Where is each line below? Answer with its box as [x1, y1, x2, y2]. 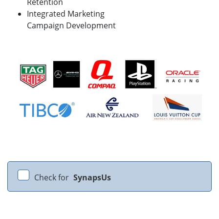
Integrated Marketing [27, 8, 105, 19]
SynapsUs [73, 172, 111, 183]
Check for [34, 172, 71, 183]
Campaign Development [27, 20, 116, 31]
